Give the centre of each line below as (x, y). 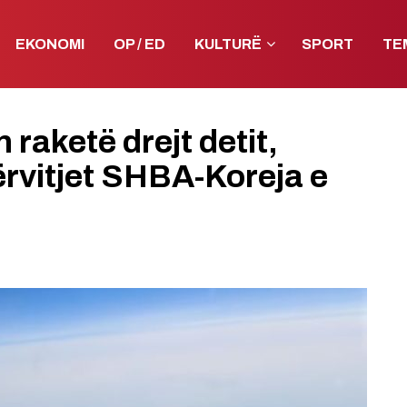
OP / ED (139, 44)
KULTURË (228, 44)
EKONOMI (50, 44)
